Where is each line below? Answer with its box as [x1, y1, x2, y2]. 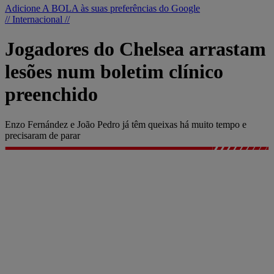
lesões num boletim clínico [5, 61, 223, 83]
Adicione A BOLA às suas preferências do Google [5, 3, 200, 13]
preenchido [5, 83, 98, 106]
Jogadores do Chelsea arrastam [5, 38, 266, 61]
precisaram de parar [5, 130, 80, 141]
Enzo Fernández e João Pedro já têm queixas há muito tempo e [5, 119, 246, 130]
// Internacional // [5, 14, 70, 24]
